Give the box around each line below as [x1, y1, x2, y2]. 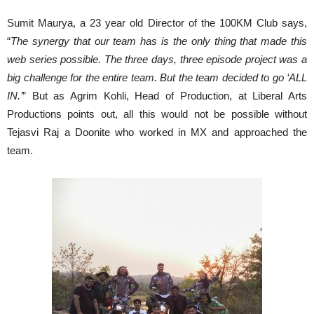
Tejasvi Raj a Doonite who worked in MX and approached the [7, 126, 307, 139]
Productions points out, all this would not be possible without [7, 108, 307, 121]
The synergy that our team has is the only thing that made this [11, 35, 307, 48]
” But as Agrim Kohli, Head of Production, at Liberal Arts [22, 90, 307, 102]
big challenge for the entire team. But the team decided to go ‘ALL [7, 71, 307, 84]
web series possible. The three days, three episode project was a [7, 53, 307, 66]
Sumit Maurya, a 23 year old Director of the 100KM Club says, [7, 17, 307, 29]
